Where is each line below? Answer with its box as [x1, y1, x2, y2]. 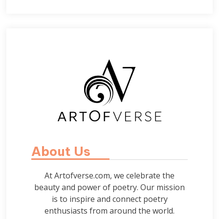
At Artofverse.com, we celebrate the [44, 170, 175, 181]
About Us [31, 143, 90, 159]
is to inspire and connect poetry [51, 193, 168, 204]
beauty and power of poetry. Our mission [34, 181, 185, 193]
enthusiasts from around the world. [44, 205, 175, 216]
